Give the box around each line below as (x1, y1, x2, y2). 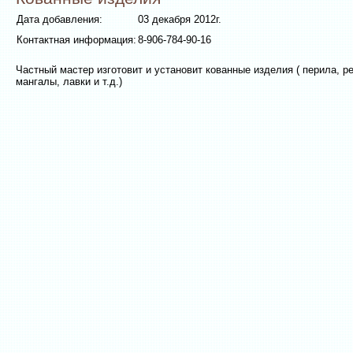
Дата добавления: (17, 13, 102, 25)
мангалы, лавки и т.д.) (16, 76, 122, 87)
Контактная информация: (17, 34, 136, 46)
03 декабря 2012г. (138, 13, 221, 25)
